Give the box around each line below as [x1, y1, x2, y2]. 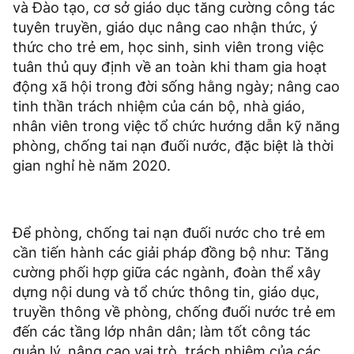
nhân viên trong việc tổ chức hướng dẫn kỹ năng [13, 118, 340, 135]
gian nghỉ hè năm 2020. [13, 157, 171, 175]
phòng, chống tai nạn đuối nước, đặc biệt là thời [13, 137, 333, 155]
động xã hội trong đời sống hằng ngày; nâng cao [13, 78, 340, 96]
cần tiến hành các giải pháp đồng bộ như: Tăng [13, 244, 329, 262]
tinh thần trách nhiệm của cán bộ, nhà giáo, [13, 98, 305, 115]
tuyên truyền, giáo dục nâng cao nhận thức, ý [13, 19, 318, 36]
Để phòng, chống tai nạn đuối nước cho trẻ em [13, 224, 326, 242]
